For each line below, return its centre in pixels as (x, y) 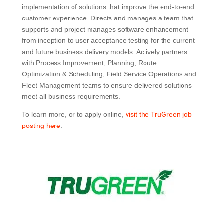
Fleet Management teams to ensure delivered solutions (107, 85)
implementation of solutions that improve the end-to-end (108, 7)
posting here (41, 126)
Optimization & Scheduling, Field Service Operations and (109, 74)
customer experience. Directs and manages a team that (107, 18)
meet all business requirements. (71, 96)
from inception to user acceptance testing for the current (108, 40)
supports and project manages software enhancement (105, 29)
